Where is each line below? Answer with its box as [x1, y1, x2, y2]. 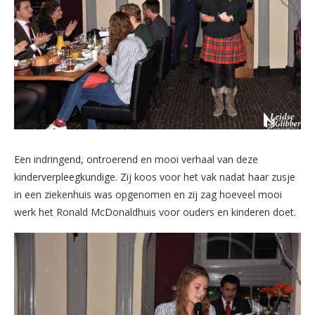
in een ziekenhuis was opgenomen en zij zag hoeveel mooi [14, 187, 282, 201]
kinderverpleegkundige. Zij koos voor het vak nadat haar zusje [14, 169, 295, 184]
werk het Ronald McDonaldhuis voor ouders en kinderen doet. [14, 205, 296, 219]
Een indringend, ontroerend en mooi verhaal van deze [14, 152, 258, 166]
